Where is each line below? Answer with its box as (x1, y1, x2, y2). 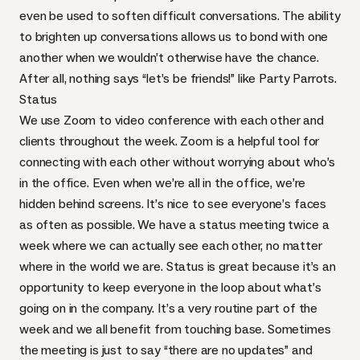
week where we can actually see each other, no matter (19, 238, 322, 253)
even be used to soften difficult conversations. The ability (19, 8, 341, 23)
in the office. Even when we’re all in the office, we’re (19, 175, 306, 190)
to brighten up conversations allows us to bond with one (19, 29, 329, 44)
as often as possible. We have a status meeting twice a (19, 217, 329, 232)
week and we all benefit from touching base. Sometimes (19, 321, 331, 337)
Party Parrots (259, 71, 335, 86)
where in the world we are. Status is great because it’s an (19, 259, 336, 274)
